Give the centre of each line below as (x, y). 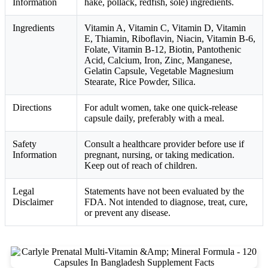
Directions (32, 107)
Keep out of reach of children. (141, 165)
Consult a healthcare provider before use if (164, 144)
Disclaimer (33, 202)
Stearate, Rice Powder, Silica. (140, 81)
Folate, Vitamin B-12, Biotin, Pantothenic (163, 49)
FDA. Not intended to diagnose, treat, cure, (166, 202)
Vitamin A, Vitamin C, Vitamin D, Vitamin (165, 28)
